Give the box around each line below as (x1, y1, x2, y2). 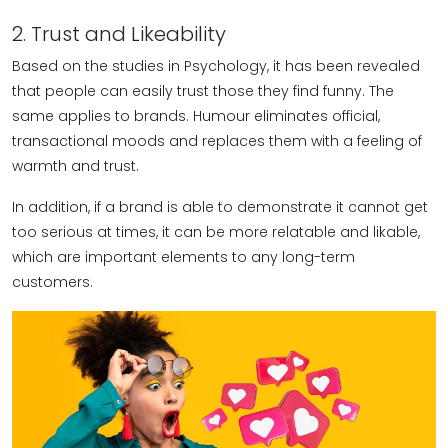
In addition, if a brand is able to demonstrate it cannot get (12, 197, 428, 217)
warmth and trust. (12, 156, 139, 176)
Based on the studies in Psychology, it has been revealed (12, 56, 420, 76)
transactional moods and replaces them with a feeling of (12, 131, 422, 151)
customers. (12, 272, 93, 292)
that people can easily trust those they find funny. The (12, 81, 394, 101)
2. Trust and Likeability (12, 20, 226, 48)
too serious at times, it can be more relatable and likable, (12, 222, 420, 242)
